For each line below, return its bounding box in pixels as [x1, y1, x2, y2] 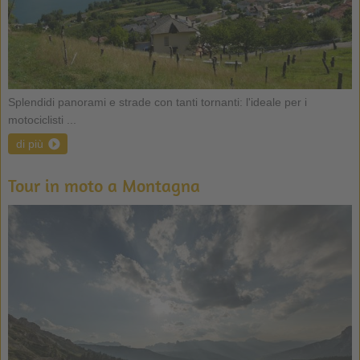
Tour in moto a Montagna [7, 174, 200, 197]
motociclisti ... [7, 112, 76, 126]
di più [15, 137, 43, 150]
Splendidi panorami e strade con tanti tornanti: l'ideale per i [7, 95, 307, 108]
